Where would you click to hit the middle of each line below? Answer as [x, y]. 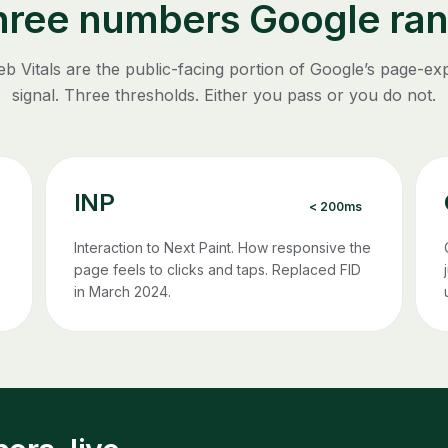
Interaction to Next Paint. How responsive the [222, 247]
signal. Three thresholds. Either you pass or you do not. [224, 94]
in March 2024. [122, 291]
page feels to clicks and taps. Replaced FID [217, 269]
